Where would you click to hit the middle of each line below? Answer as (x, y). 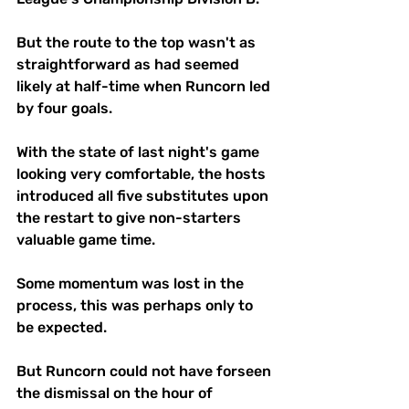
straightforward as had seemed (130, 64)
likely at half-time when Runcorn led (145, 86)
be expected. (63, 327)
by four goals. (64, 108)
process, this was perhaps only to (136, 305)
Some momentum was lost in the (132, 283)
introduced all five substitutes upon (144, 195)
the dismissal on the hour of (116, 393)
